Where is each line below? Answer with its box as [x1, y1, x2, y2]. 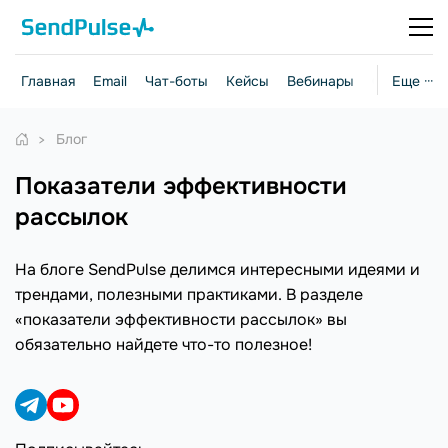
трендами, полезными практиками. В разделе [15, 284, 363, 305]
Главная [21, 72, 75, 90]
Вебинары [287, 72, 354, 90]
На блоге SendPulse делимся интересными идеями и [15, 259, 420, 280]
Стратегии [372, 72, 442, 90]
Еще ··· [392, 72, 433, 90]
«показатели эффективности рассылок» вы [15, 309, 347, 330]
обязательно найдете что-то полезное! [15, 334, 312, 355]
